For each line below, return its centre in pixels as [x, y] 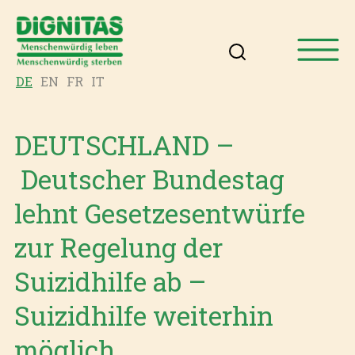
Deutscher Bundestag [149, 179]
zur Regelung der [118, 248]
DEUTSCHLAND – [124, 145]
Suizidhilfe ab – [110, 282]
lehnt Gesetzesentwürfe [159, 214]
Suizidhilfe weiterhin [143, 316]
